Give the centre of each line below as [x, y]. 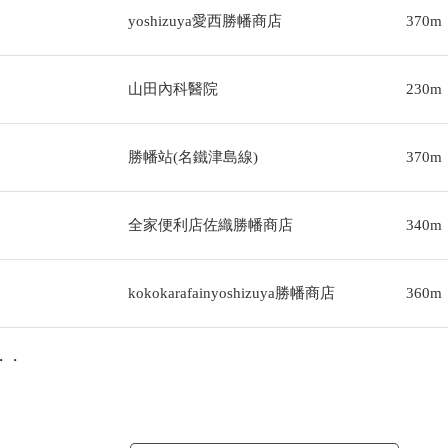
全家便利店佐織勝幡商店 [210, 225]
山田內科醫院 [172, 89]
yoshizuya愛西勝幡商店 [204, 21]
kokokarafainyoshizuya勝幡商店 [231, 293]
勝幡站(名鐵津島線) [192, 157]
